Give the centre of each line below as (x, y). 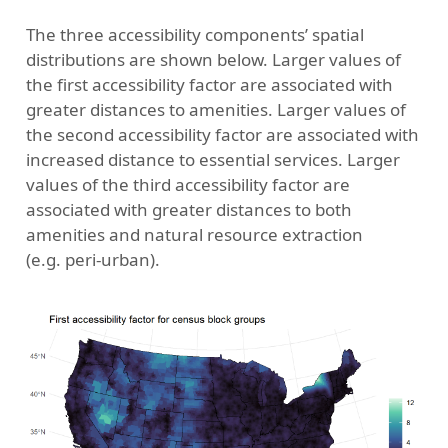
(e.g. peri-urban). (92, 259)
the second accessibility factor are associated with (222, 134)
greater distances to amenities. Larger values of (215, 109)
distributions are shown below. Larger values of (213, 59)
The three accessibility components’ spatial (194, 34)
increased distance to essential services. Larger (212, 159)
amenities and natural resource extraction (194, 234)
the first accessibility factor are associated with (209, 84)
